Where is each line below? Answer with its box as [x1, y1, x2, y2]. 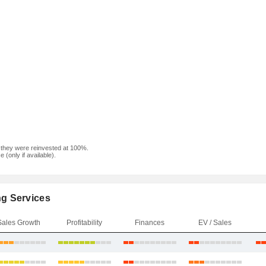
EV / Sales [198, 218, 232, 227]
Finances [134, 218, 164, 227]
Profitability [66, 218, 102, 227]
